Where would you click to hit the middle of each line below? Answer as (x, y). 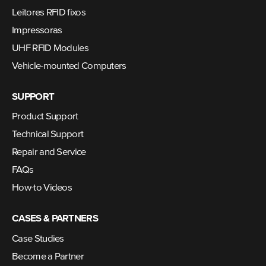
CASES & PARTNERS (55, 219)
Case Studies (38, 239)
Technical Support (48, 135)
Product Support (45, 117)
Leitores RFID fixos (49, 12)
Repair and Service (49, 153)
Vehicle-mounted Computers (69, 66)
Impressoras (37, 30)
